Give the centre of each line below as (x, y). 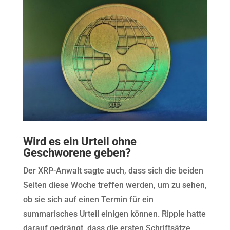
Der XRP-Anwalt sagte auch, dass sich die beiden (113, 171)
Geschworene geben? (77, 153)
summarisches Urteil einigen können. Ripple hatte (114, 214)
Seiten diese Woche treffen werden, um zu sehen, (115, 185)
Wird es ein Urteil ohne (80, 142)
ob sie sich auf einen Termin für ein (88, 200)
